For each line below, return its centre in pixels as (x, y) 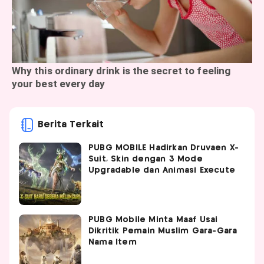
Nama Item (113, 242)
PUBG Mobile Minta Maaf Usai (153, 220)
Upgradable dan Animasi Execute (162, 170)
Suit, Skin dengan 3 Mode (146, 159)
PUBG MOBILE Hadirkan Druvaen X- (164, 148)
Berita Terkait (71, 124)
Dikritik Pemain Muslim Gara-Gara (163, 231)
